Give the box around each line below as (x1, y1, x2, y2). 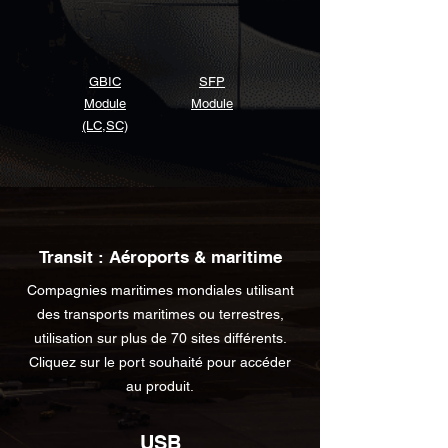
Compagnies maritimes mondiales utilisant (26, 282, 294, 298)
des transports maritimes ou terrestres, (36, 306, 284, 322)
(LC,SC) (82, 118, 128, 133)
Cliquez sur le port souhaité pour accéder (29, 354, 291, 370)
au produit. (126, 378, 194, 394)
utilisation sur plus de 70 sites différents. (33, 330, 287, 346)
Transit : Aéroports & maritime (38, 247, 282, 267)
